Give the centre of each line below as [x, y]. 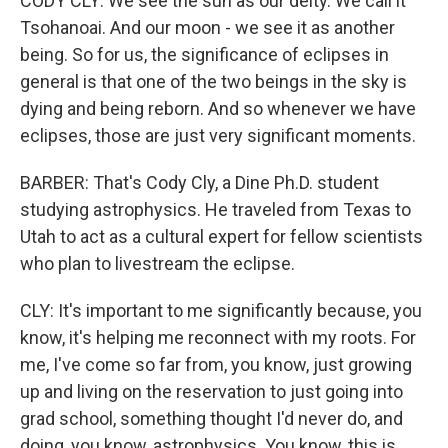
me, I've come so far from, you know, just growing [216, 364]
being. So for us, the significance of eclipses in [204, 54]
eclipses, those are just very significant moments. [218, 135]
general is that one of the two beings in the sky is [213, 81]
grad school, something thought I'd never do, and [211, 418]
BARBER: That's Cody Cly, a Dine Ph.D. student [199, 182]
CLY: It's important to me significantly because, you [221, 310]
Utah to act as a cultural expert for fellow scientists [221, 236]
